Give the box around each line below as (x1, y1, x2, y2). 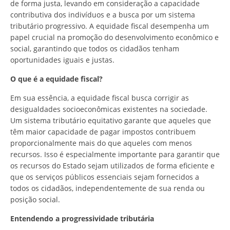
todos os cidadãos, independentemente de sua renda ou (10, 183, 205, 193)
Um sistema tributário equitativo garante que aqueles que (10, 115, 211, 125)
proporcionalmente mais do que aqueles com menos (10, 138, 192, 148)
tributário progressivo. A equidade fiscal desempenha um (10, 21, 209, 31)
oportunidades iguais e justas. (10, 54, 114, 65)
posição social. (10, 194, 60, 204)
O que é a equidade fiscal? (10, 73, 105, 84)
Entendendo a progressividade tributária (10, 213, 154, 223)
